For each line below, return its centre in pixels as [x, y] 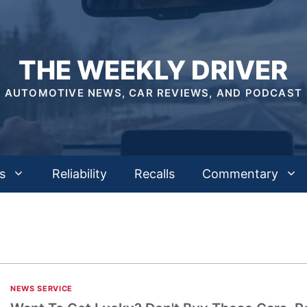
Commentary [240, 174]
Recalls [155, 174]
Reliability [79, 174]
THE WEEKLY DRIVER [153, 70]
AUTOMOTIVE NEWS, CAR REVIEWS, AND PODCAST [153, 93]
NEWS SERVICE [41, 288]
